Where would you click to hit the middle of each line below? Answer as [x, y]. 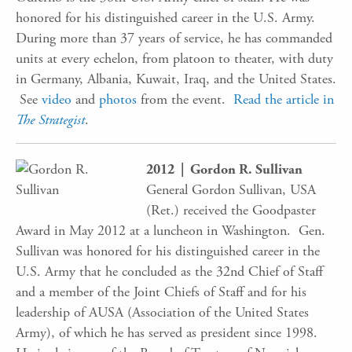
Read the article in [284, 99]
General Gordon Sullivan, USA [231, 189]
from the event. [185, 99]
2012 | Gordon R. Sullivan [224, 169]
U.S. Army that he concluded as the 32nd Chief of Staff [169, 271]
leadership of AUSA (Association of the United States [162, 312]
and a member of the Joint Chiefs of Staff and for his [161, 291]
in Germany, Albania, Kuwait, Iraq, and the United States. [176, 79]
